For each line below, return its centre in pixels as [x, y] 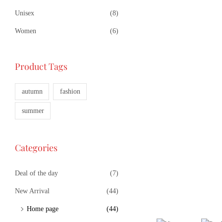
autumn [32, 92]
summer [33, 111]
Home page [43, 209]
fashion [70, 92]
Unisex [25, 13]
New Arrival [32, 191]
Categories [36, 147]
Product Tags [41, 66]
